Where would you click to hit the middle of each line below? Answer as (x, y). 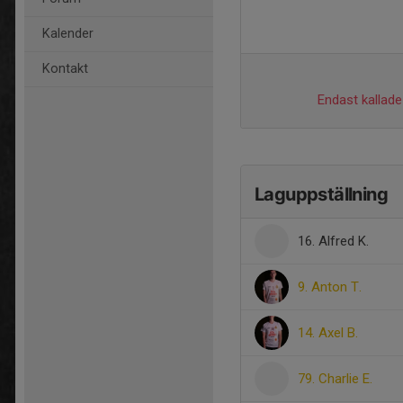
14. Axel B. (328, 333)
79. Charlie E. (335, 379)
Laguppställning (321, 194)
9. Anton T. (330, 287)
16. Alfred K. (333, 241)
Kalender (68, 34)
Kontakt (65, 69)
